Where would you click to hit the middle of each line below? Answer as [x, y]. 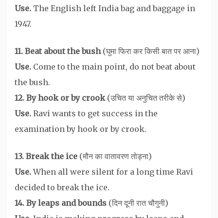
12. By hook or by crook [61, 98]
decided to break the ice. [62, 187]
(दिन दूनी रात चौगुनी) [138, 203]
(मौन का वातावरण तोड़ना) [115, 156]
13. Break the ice [46, 156]
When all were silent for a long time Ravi [113, 172]
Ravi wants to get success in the [94, 113]
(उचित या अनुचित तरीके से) [146, 98]
